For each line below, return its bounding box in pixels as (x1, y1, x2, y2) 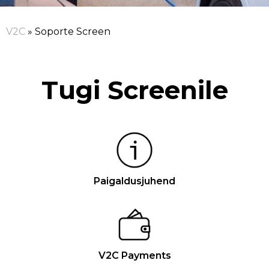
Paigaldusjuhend (94, 175, 175, 187)
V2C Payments (98, 250, 171, 261)
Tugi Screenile (41, 74, 228, 106)
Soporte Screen (35, 26, 110, 37)
